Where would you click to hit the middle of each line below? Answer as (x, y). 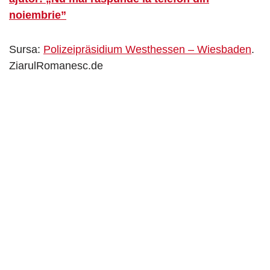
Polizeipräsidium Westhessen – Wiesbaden (147, 49)
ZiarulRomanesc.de (56, 65)
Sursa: (26, 49)
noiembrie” (38, 15)
